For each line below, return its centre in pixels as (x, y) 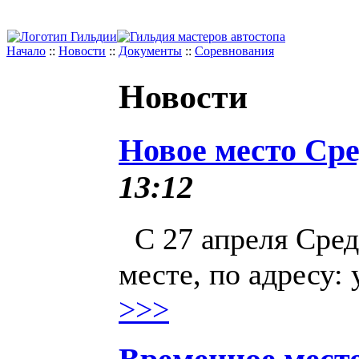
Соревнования (234, 51)
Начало (26, 51)
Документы (150, 51)
